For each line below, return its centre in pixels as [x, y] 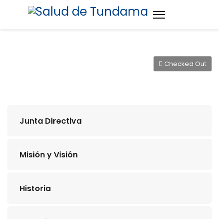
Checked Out [185, 64]
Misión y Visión [49, 155]
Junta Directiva [51, 121]
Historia [35, 188]
